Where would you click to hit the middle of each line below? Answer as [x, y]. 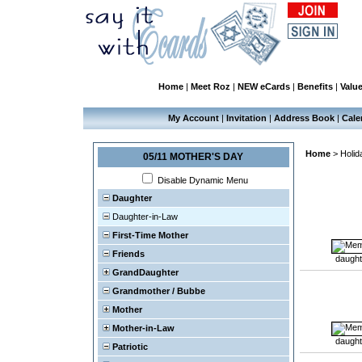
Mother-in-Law [142, 328]
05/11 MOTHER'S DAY [193, 157]
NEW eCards [263, 86]
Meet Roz [210, 86]
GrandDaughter [144, 272]
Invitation [246, 118]
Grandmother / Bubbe [157, 291]
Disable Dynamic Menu [201, 180]
